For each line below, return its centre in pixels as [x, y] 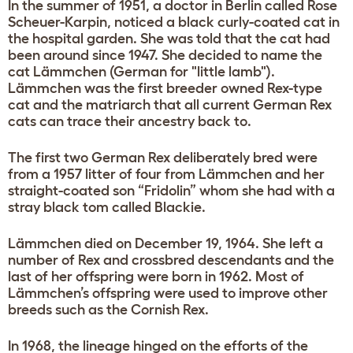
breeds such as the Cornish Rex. [108, 309]
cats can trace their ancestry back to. [130, 121]
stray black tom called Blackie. [107, 207]
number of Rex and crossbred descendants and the [171, 260]
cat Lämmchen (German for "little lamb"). [141, 71]
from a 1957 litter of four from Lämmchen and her [166, 174]
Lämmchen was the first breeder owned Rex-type [165, 88]
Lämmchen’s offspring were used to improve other [168, 293]
